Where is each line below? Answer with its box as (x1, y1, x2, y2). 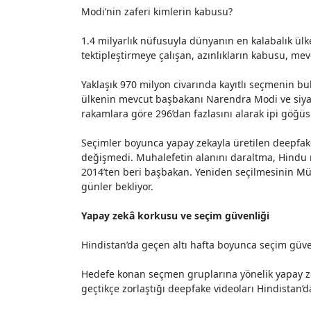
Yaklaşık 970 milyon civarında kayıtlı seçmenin (81, 78, 297, 91)
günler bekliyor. (81, 180, 153, 193)
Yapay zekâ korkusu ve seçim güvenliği (81, 209, 269, 222)
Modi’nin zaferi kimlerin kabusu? (81, 5, 233, 18)
